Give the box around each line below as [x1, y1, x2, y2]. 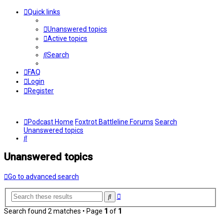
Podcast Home [28, 118, 74, 126]
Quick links [28, 8, 60, 16]
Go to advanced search [8, 172, 79, 181]
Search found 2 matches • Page [4, 207, 104, 216]
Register [28, 87, 54, 95]
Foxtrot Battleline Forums [75, 118, 153, 126]
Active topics [47, 35, 87, 42]
